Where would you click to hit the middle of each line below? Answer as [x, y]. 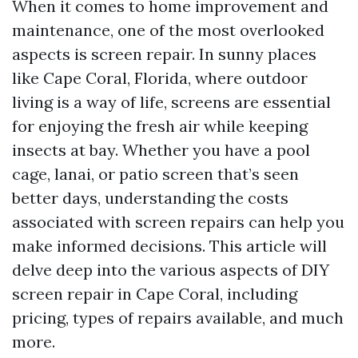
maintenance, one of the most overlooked [168, 30]
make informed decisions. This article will [169, 246]
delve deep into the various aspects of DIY [171, 270]
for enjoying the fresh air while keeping [160, 126]
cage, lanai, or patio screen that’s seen [155, 174]
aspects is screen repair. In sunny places [164, 54]
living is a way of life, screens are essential [171, 102]
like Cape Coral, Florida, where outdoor [160, 78]
